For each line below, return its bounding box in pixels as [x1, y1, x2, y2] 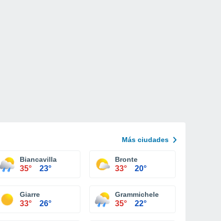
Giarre [20, 190, 40, 198]
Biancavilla [20, 155, 57, 163]
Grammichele [115, 190, 159, 198]
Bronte [115, 155, 138, 163]
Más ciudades [122, 136, 169, 144]
